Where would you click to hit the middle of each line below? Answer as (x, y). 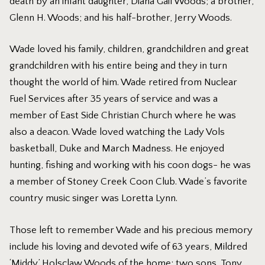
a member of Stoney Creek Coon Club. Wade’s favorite (129, 182)
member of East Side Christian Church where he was (123, 116)
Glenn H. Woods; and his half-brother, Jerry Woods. (121, 17)
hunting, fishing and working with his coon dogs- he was (130, 165)
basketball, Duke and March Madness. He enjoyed (117, 149)
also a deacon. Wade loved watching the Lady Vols (117, 132)
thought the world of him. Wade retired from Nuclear (124, 83)
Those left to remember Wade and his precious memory (131, 230)
